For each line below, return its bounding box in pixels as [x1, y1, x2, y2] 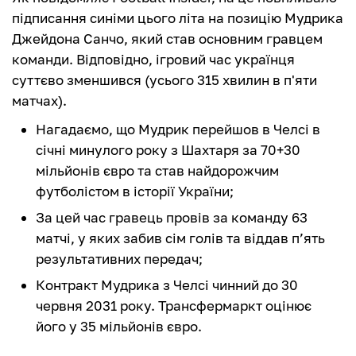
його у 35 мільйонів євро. [36, 318, 202, 335]
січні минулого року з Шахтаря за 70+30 [36, 141, 300, 159]
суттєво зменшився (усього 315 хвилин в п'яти [12, 72, 317, 89]
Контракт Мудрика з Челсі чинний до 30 [36, 277, 298, 294]
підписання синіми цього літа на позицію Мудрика [12, 10, 343, 27]
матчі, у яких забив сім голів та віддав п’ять [36, 230, 325, 247]
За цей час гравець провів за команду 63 [36, 209, 308, 226]
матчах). [12, 92, 67, 110]
